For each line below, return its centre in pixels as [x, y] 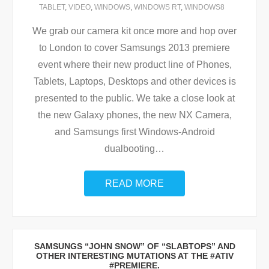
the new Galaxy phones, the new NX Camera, [134, 115]
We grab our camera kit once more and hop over [134, 31]
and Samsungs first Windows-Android [134, 132]
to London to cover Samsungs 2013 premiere [134, 48]
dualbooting [130, 149]
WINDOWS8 [204, 7]
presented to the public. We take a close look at [134, 98]
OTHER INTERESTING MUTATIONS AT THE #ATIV [134, 256]
